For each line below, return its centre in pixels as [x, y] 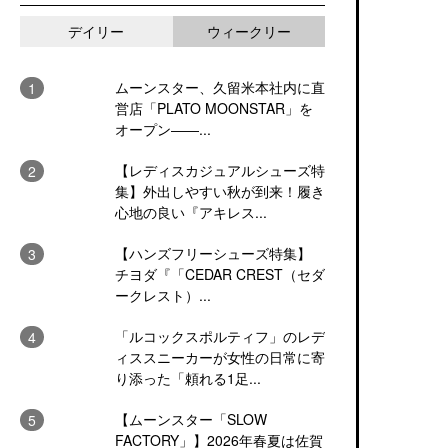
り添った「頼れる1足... [188, 378]
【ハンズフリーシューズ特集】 [213, 253]
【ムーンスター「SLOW [191, 419]
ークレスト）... [163, 295]
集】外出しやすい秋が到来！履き [220, 191]
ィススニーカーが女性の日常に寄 [220, 357]
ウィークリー [248, 31]
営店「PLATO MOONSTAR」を [214, 108]
